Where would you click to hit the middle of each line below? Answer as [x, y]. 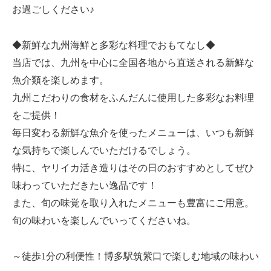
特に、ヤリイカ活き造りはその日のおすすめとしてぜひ [133, 168]
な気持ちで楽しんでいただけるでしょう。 [104, 150]
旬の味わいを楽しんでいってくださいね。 [104, 220]
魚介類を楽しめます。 [60, 80]
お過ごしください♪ [53, 9]
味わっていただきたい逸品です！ [85, 185]
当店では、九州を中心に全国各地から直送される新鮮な [133, 62]
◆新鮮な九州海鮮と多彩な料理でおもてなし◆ [114, 45]
